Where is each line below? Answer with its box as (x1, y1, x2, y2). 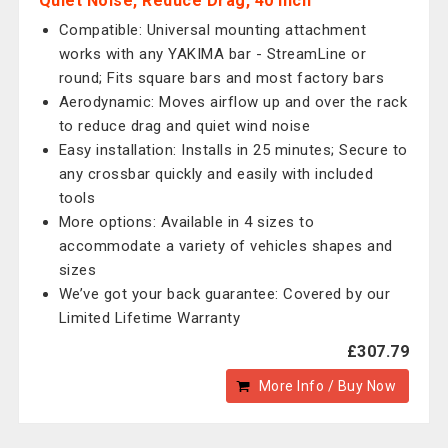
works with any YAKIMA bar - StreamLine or (58, 45, 367, 63)
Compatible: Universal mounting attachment (58, 21, 367, 39)
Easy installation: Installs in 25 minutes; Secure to (58, 141, 408, 159)
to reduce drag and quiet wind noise (58, 117, 311, 135)
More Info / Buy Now (258, 378, 397, 394)
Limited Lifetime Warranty (58, 309, 241, 327)
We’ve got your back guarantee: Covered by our (58, 285, 391, 303)
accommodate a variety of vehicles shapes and (58, 237, 393, 255)
